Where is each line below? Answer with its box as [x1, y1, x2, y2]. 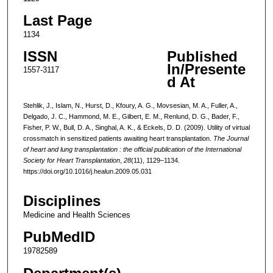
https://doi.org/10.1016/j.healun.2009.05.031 [23, 167, 152, 175]
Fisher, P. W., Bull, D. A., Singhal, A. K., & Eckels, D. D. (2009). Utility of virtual [23, 123, 250, 131]
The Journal [213, 134, 249, 142]
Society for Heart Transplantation [23, 156, 120, 164]
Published [166, 48, 238, 65]
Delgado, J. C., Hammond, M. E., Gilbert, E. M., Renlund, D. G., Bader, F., [23, 112, 239, 120]
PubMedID [23, 229, 95, 246]
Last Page [23, 12, 92, 29]
